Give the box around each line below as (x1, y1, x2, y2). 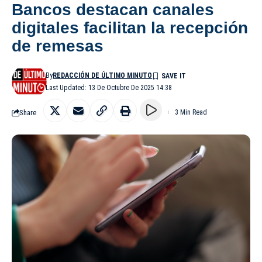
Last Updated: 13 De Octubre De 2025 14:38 (46, 84, 173, 92)
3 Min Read (175, 108, 207, 117)
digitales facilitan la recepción (12, 19, 248, 37)
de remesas (12, 37, 104, 56)
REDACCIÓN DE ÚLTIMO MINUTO (53, 71, 153, 80)
